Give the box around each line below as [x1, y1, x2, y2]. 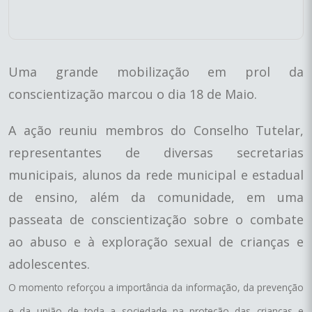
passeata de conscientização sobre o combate [8, 211, 304, 228]
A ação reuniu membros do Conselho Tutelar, [8, 122, 304, 139]
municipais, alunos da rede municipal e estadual [8, 166, 304, 184]
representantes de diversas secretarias [8, 144, 304, 162]
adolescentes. [8, 256, 90, 273]
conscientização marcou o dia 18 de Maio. [8, 86, 257, 103]
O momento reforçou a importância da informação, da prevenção [8, 281, 304, 295]
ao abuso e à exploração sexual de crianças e [8, 233, 304, 251]
